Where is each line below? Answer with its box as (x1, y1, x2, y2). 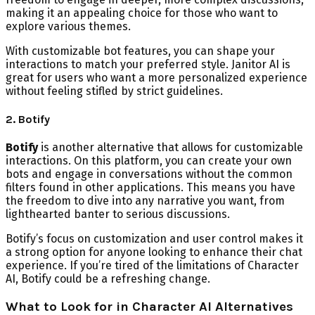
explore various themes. (6, 19, 131, 33)
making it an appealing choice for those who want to (6, 6, 278, 20)
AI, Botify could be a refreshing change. (6, 272, 210, 286)
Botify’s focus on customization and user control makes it (6, 232, 303, 246)
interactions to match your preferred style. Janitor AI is (6, 57, 290, 71)
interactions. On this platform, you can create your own (6, 154, 292, 168)
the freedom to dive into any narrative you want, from (6, 194, 285, 208)
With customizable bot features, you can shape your (6, 44, 275, 58)
